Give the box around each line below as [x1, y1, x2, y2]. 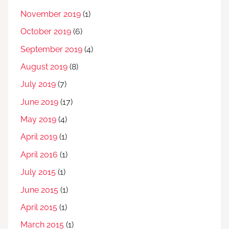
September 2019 [20, 44, 82, 54]
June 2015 [20, 185, 58, 195]
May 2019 [20, 114, 56, 125]
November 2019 [20, 9, 81, 19]
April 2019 [20, 132, 57, 142]
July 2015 [20, 167, 56, 177]
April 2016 [20, 149, 58, 159]
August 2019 [20, 61, 67, 72]
